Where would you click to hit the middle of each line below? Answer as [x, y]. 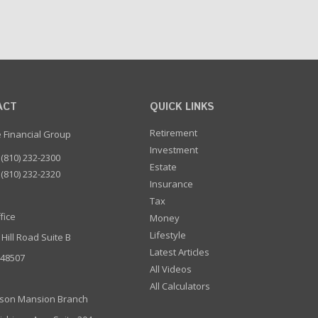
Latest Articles [180, 252]
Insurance [172, 184]
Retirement [174, 133]
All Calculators [180, 286]
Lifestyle [168, 235]
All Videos [171, 269]
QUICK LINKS [182, 107]
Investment [174, 150]
